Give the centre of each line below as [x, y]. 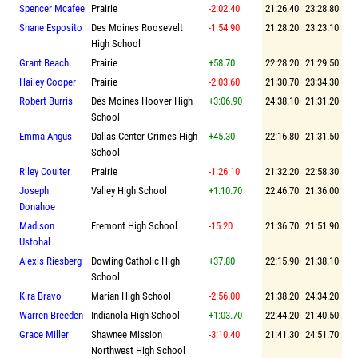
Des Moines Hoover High [142, 101]
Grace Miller [44, 334]
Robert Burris [46, 101]
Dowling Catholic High [135, 261]
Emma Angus [46, 136]
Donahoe [37, 206]
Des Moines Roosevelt [137, 27]
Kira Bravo [40, 296]
